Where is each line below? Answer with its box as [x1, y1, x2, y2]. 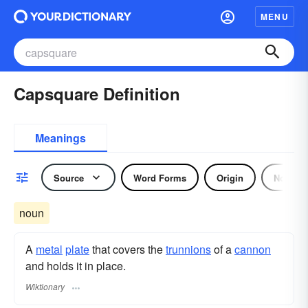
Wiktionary [25, 280, 65, 293]
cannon [234, 241, 271, 257]
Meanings [35, 130, 86, 146]
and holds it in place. [25, 258, 126, 274]
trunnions [166, 241, 211, 257]
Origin [217, 170, 243, 184]
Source [54, 170, 84, 184]
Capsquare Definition [14, 82, 180, 105]
